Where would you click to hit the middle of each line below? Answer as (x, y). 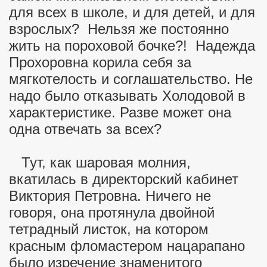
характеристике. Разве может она (120, 112)
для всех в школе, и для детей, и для (132, 12)
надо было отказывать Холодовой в (127, 96)
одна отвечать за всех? (85, 129)
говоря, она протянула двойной (112, 212)
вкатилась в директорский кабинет (124, 179)
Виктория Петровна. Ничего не (110, 196)
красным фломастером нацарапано (127, 246)
